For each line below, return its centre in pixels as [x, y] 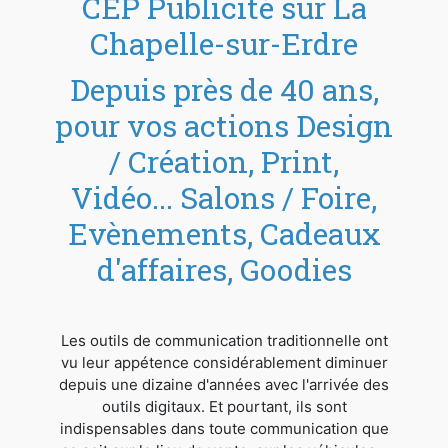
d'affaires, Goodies [224, 269]
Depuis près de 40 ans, [224, 89]
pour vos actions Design [224, 125]
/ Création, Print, [224, 161]
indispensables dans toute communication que [224, 428]
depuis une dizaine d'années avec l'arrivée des [224, 384]
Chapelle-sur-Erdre [224, 43]
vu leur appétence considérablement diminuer [224, 362]
